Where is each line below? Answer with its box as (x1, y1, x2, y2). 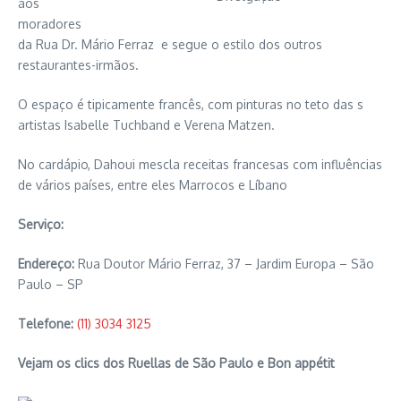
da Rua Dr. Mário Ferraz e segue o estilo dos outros (18, 37, 322, 52)
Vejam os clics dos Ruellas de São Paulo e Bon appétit (18, 355, 335, 371)
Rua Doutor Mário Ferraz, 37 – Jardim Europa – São (78, 256, 374, 271)
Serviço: (18, 217, 64, 232)
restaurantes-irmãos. (18, 57, 139, 73)
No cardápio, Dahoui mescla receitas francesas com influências (18, 157, 382, 172)
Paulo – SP (18, 277, 83, 292)
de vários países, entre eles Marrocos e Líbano (18, 177, 287, 192)
